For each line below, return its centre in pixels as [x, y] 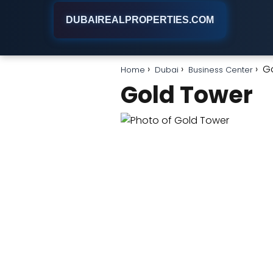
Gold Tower [187, 95]
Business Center [221, 70]
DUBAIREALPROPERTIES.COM [140, 20]
